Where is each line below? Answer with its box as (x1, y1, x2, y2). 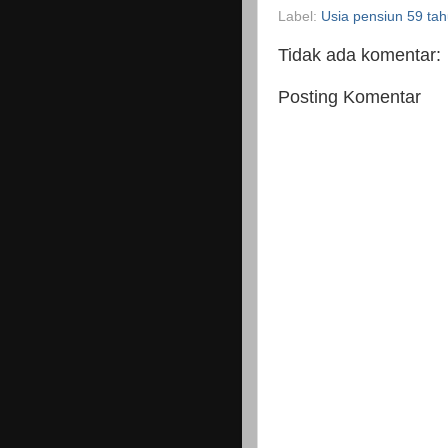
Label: (278, 9, 321, 25)
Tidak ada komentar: (278, 45, 441, 66)
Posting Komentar (278, 86, 421, 107)
